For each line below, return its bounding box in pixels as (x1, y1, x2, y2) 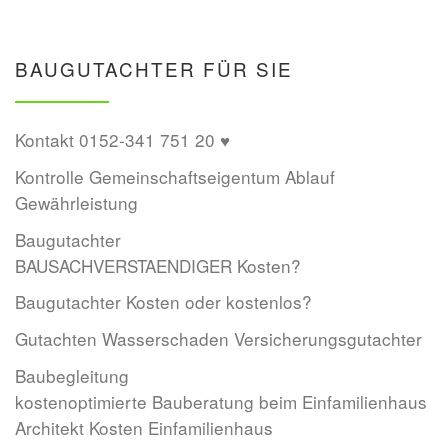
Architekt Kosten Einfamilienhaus (15, 414, 273, 440)
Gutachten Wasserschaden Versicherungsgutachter (15, 326, 422, 352)
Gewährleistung (15, 189, 138, 215)
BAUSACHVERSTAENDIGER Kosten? (15, 252, 301, 278)
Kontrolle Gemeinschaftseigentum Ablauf (15, 163, 335, 189)
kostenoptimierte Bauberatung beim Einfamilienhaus (15, 388, 427, 414)
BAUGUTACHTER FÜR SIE (15, 54, 293, 82)
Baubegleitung (15, 362, 129, 388)
